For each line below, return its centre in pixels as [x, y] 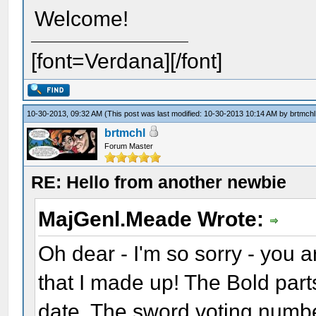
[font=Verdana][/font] [127, 61]
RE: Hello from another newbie [159, 182]
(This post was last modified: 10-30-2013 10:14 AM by [197, 114]
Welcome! [82, 19]
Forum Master [129, 146]
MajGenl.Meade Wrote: [154, 219]
